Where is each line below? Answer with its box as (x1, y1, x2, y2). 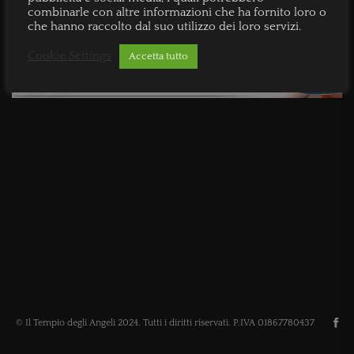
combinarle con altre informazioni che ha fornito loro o (28, 6, 326, 19)
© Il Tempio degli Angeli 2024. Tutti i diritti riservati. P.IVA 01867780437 (16, 317, 314, 328)
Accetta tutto (129, 50, 188, 62)
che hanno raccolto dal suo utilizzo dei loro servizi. (28, 20, 301, 33)
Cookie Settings (28, 50, 111, 62)
